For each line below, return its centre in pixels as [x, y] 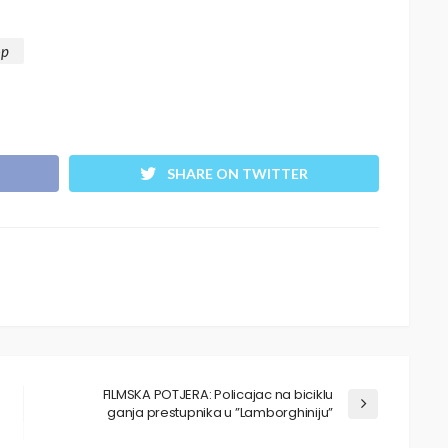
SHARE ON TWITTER [237, 174]
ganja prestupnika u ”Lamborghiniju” [220, 413]
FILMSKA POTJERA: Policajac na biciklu [217, 395]
